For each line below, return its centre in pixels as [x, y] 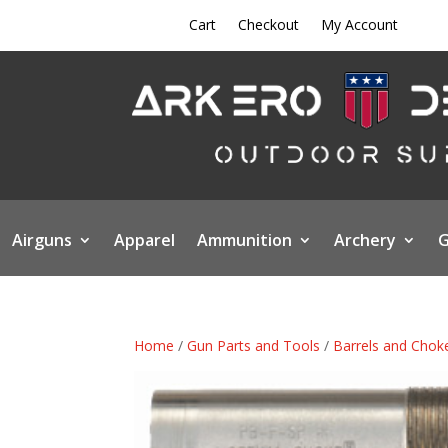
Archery [364, 239]
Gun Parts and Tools [254, 345]
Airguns [41, 239]
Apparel [144, 239]
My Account [360, 24]
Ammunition [244, 239]
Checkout [269, 24]
